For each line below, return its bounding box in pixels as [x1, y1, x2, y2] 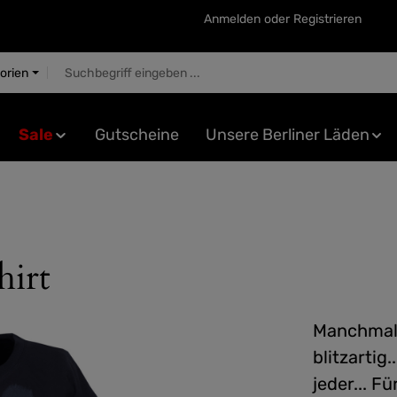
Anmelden [204, 11, 261, 27]
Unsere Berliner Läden [205, 125, 370, 144]
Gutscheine [94, 125, 179, 144]
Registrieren [293, 11, 362, 27]
